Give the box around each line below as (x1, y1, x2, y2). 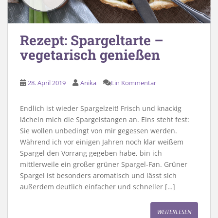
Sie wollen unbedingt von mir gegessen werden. (20, 126, 177, 135)
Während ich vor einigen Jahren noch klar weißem (20, 137, 183, 146)
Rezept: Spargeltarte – (20, 31, 163, 49)
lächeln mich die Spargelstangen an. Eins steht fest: (20, 114, 189, 124)
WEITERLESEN (157, 207, 191, 216)
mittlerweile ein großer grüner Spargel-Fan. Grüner (20, 159, 187, 169)
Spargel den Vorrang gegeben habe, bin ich (20, 148, 162, 158)
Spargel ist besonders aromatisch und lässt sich (20, 170, 177, 180)
